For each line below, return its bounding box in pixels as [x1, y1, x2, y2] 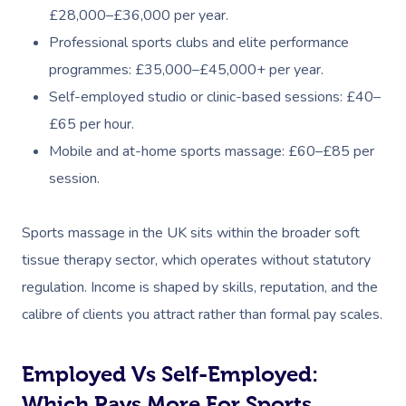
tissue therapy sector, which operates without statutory [22, 249, 371, 270]
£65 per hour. [49, 113, 134, 134]
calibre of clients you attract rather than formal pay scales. [22, 304, 382, 324]
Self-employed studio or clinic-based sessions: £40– [49, 86, 381, 107]
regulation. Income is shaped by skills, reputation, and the [22, 276, 378, 297]
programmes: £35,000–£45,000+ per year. [49, 59, 324, 80]
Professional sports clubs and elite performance [49, 32, 349, 53]
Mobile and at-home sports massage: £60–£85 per [49, 140, 374, 161]
